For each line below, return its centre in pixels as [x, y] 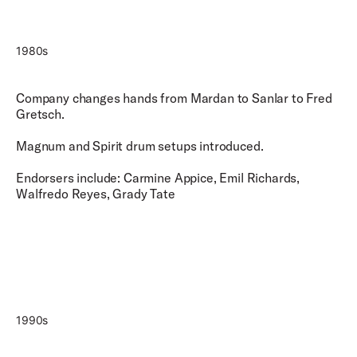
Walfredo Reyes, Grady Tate [96, 194]
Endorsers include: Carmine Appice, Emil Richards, [158, 178]
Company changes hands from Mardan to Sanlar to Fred [174, 98]
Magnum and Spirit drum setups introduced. [140, 146]
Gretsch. [40, 114]
